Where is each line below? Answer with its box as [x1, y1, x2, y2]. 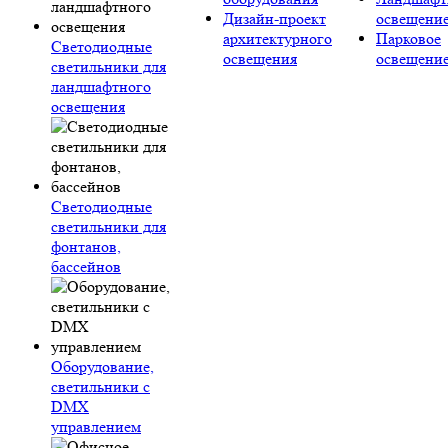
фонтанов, [51, 237, 121, 256]
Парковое [376, 29, 441, 48]
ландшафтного [51, 77, 151, 96]
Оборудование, [51, 357, 154, 376]
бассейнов [51, 257, 121, 276]
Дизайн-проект [223, 9, 326, 28]
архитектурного [223, 29, 332, 48]
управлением [51, 417, 141, 436]
